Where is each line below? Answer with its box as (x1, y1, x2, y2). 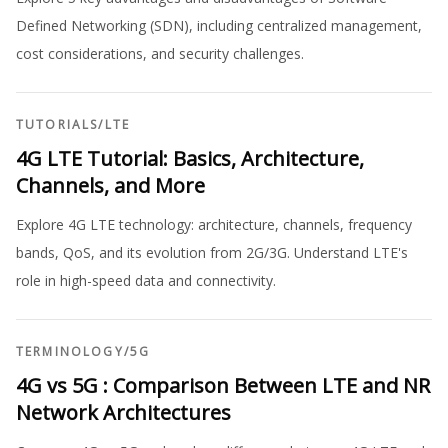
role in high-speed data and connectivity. (16, 271, 276, 290)
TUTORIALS (16, 116, 99, 133)
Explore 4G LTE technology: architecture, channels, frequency (16, 215, 412, 234)
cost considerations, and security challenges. (16, 44, 304, 63)
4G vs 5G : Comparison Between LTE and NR (16, 372, 430, 399)
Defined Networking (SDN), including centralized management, (16, 16, 422, 35)
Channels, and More (16, 172, 205, 199)
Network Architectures (16, 399, 231, 426)
